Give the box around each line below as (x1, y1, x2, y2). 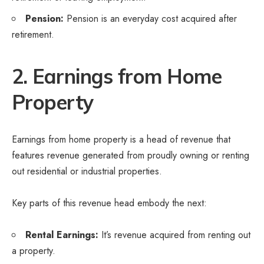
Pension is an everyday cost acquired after (64, 11, 237, 25)
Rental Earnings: (25, 227, 98, 242)
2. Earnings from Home (12, 63, 222, 89)
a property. (12, 243, 55, 258)
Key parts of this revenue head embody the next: (12, 196, 207, 210)
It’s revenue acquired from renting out (98, 227, 250, 242)
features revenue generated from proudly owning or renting (12, 148, 249, 162)
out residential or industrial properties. (12, 164, 165, 178)
